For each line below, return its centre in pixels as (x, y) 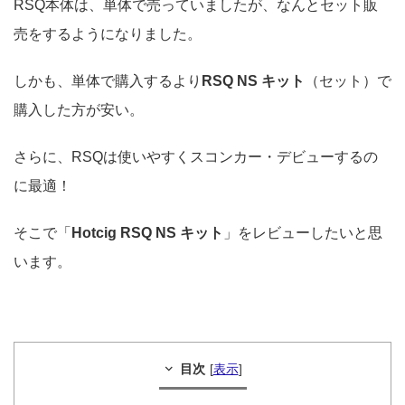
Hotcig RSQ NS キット (147, 232)
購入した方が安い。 (79, 109)
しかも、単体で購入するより (108, 80)
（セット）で (348, 80)
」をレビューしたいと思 (303, 232)
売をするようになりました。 (108, 33)
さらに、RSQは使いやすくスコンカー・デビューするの (196, 156)
